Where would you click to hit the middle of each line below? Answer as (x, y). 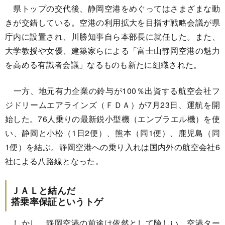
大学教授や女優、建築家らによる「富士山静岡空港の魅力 (113, 50)
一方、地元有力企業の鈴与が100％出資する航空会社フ (113, 91)
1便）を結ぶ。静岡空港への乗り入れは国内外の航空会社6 (113, 147)
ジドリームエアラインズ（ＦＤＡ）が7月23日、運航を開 (113, 105)
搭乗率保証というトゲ (57, 201)
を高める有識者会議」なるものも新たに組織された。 (103, 65)
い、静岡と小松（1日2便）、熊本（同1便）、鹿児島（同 (113, 133)
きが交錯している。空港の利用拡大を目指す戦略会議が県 (113, 22)
